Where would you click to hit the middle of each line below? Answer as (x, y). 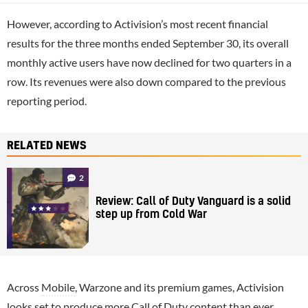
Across (24, 287)
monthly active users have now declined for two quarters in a (149, 62)
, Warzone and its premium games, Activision (179, 287)
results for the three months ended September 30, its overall (148, 43)
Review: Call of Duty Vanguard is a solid (194, 201)
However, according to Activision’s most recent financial (137, 23)
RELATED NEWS (46, 145)
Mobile (58, 287)
